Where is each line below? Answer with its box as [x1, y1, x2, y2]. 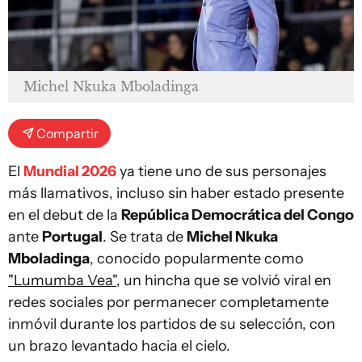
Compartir [36, 124, 99, 141]
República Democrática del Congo [121, 205, 354, 224]
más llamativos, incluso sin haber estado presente [8, 183, 344, 202]
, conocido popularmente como [90, 249, 304, 267]
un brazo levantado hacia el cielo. [8, 336, 230, 355]
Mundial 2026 [23, 162, 116, 180]
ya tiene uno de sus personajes [116, 162, 326, 180]
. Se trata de [103, 227, 187, 246]
